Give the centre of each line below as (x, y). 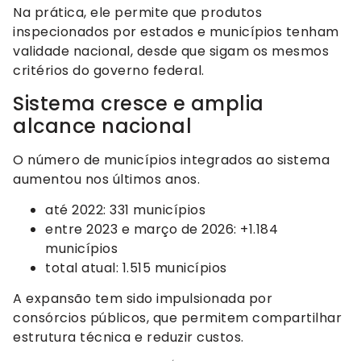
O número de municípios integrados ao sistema (171, 160)
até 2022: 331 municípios (125, 210)
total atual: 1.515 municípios (136, 268)
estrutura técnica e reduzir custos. (129, 338)
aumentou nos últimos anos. (106, 179)
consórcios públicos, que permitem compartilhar (177, 318)
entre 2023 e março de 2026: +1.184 (162, 229)
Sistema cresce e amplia (139, 103)
